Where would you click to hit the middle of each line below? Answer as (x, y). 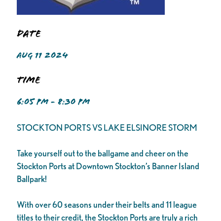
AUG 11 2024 (42, 55)
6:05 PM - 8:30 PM (53, 102)
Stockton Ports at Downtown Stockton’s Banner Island (108, 166)
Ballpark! (32, 179)
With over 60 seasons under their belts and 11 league (107, 205)
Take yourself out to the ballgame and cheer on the (102, 153)
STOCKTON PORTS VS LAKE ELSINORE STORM (107, 127)
